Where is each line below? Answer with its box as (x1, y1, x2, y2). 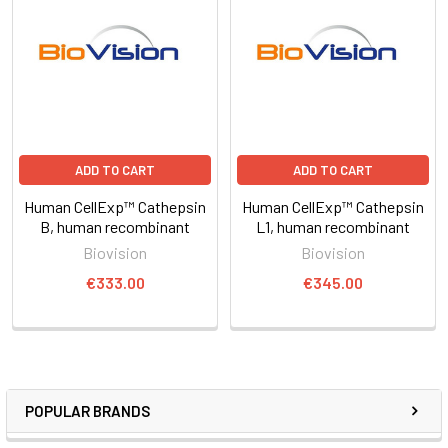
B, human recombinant (40, 216, 190, 236)
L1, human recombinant (256, 216, 410, 236)
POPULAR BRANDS (25, 401, 150, 420)
